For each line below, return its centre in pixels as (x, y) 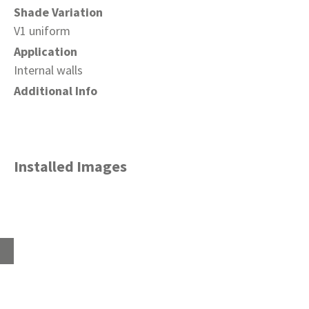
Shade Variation (58, 12)
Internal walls (48, 70)
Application (46, 51)
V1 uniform (42, 31)
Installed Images (70, 166)
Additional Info (56, 91)
